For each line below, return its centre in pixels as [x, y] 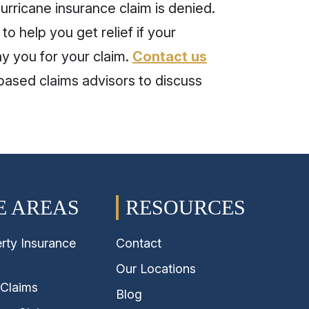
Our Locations [156, 269]
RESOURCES [185, 207]
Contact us [170, 57]
